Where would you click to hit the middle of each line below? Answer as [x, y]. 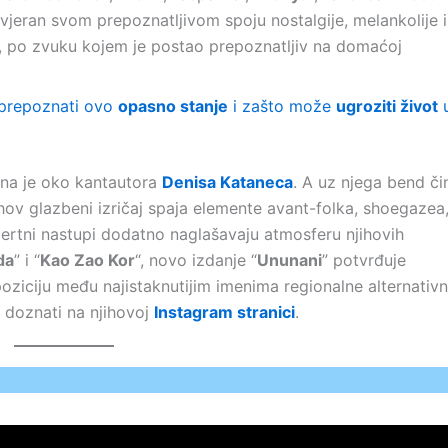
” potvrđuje [364, 260]
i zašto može [282, 106]
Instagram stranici [224, 312]
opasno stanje [173, 106]
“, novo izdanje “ [196, 260]
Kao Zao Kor [87, 260]
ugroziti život [387, 106]
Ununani [289, 260]
